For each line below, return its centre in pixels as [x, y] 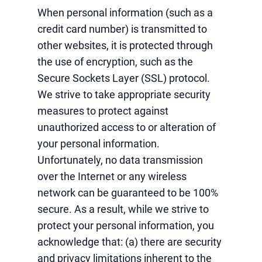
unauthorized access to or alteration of [127, 127]
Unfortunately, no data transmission [120, 160]
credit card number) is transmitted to [122, 29]
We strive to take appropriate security [124, 94]
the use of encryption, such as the [115, 62]
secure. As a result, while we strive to [123, 209]
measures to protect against [103, 111]
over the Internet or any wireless [112, 176]
